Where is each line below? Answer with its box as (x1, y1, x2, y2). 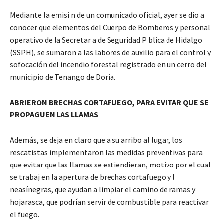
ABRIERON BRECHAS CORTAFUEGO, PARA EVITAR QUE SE (10, 97, 209, 107)
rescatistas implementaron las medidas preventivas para (10, 147, 203, 157)
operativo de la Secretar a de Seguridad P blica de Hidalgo (10, 34, 202, 45)
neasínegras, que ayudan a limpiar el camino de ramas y (10, 184, 195, 194)
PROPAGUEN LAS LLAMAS (10, 109, 98, 119)
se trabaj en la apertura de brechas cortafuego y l (10, 171, 175, 182)
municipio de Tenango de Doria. (10, 71, 115, 82)
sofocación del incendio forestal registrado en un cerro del (10, 59, 207, 69)
